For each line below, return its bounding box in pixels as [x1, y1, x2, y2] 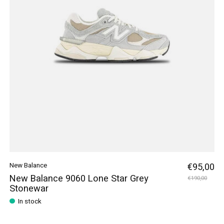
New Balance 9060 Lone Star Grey [9, 171, 148, 185]
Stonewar [9, 181, 48, 195]
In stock [17, 196, 41, 207]
